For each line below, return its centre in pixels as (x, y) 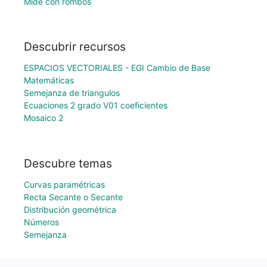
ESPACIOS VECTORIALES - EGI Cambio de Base (117, 68)
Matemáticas (49, 80)
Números (41, 222)
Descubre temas (68, 163)
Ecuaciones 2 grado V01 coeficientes (96, 105)
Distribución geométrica (70, 209)
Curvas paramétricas (64, 184)
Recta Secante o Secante (73, 197)
